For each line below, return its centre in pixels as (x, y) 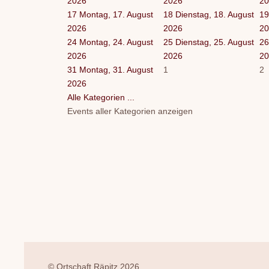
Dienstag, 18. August (215, 14)
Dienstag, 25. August (215, 42)
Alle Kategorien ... (101, 97)
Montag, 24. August (116, 42)
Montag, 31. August (116, 69)
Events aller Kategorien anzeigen (130, 111)
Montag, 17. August (116, 14)
